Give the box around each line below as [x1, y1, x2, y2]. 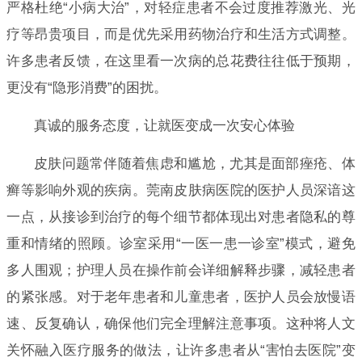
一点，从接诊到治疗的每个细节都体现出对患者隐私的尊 [6, 208, 356, 225]
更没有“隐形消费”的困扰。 [6, 79, 168, 95]
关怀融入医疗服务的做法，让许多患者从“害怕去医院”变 [6, 342, 356, 358]
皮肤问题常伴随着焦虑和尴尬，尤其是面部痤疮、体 [33, 155, 356, 171]
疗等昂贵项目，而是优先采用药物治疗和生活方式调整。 [6, 26, 356, 42]
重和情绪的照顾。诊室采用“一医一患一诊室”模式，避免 [6, 235, 356, 251]
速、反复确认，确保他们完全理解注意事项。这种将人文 [6, 315, 356, 331]
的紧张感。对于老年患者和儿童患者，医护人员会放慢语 [6, 288, 356, 305]
